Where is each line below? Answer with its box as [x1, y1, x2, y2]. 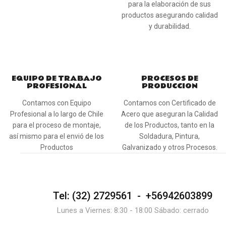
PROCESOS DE [141, 73, 198, 84]
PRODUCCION [141, 81, 198, 92]
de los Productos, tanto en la [125, 121, 214, 130]
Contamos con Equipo [22, 99, 91, 107]
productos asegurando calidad [121, 11, 218, 20]
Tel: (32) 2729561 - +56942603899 [53, 190, 212, 202]
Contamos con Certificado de [123, 99, 216, 107]
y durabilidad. [148, 22, 191, 31]
